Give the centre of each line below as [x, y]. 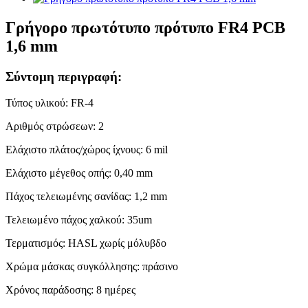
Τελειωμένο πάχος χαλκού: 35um [79, 220]
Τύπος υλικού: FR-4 [49, 103]
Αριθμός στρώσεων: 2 [55, 126]
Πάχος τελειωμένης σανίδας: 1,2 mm [86, 197]
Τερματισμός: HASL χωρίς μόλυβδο [86, 243]
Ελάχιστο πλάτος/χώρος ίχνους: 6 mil [87, 150]
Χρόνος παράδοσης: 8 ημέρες [70, 290]
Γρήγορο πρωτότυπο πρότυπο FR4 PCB [145, 27]
